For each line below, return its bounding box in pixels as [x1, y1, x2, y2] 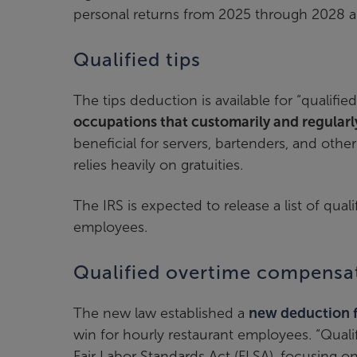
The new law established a [73, 304, 249, 321]
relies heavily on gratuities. [73, 156, 247, 173]
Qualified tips [73, 49, 201, 70]
